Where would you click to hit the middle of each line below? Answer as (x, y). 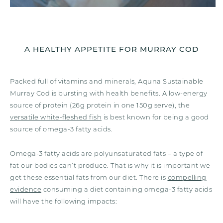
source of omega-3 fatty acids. (61, 129)
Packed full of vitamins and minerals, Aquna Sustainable (107, 81)
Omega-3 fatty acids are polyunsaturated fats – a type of (106, 153)
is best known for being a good (155, 117)
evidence (26, 189)
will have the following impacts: (63, 201)
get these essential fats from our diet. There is (89, 177)
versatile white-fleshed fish (56, 117)
